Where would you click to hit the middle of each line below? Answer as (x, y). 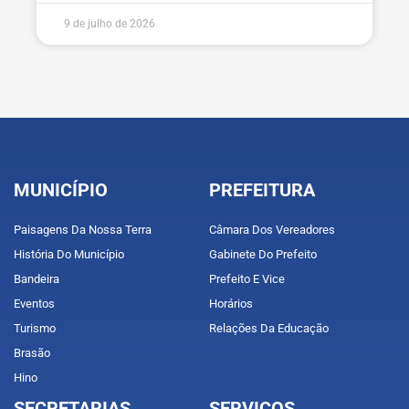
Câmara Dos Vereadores (272, 229)
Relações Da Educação (269, 328)
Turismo (35, 328)
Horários (231, 303)
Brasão (32, 352)
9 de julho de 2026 (110, 23)
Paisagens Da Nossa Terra (83, 229)
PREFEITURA (262, 189)
